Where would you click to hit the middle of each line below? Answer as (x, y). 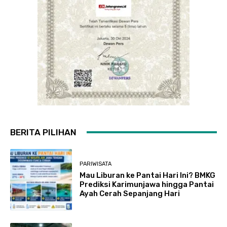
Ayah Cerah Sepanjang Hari (130, 194)
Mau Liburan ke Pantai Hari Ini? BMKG (148, 176)
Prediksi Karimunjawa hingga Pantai (147, 185)
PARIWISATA (96, 164)
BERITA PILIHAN (43, 132)
